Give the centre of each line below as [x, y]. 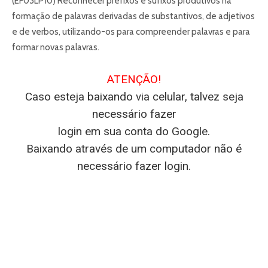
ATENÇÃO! [134, 80]
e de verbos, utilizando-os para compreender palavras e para [131, 32]
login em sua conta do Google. [134, 132]
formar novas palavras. [56, 48]
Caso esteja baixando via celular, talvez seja [134, 97]
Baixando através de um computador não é [134, 149]
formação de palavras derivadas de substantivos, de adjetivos [133, 16]
